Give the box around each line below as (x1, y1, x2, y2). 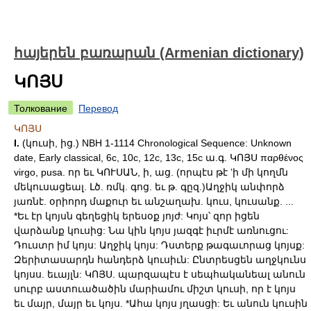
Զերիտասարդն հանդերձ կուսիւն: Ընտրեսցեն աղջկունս (14, 254, 306, 265)
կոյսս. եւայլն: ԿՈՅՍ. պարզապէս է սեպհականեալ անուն (14, 269, 305, 280)
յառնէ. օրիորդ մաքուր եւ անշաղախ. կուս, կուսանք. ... (14, 196, 294, 207)
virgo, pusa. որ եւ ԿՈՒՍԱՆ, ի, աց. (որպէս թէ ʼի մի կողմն (14, 167, 288, 178)
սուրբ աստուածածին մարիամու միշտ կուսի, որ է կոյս (14, 283, 296, 294)
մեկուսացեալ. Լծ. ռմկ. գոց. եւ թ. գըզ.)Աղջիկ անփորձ (14, 181, 285, 192)
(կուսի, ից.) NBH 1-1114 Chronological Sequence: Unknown (22, 137, 292, 149)
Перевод (78, 103, 118, 114)
